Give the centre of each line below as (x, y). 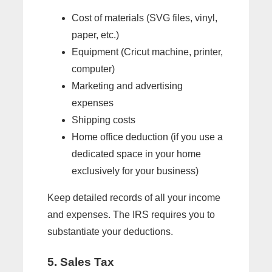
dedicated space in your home (136, 154)
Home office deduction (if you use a (147, 137)
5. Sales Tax (81, 262)
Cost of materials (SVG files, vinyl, (144, 18)
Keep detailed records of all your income (134, 198)
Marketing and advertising (127, 86)
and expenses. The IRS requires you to (131, 215)
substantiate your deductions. (110, 232)
